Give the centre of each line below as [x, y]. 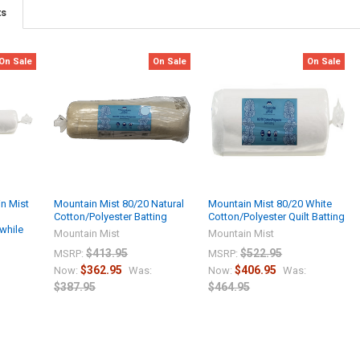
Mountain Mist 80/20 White [270, 204]
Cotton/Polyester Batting [111, 217]
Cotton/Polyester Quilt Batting [277, 217]
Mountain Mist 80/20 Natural [119, 204]
